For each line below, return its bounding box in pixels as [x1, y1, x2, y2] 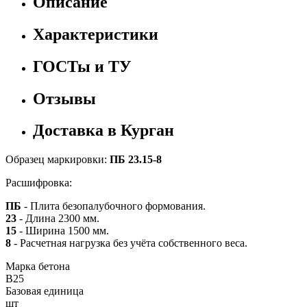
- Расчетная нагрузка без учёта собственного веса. [14, 237, 247, 249]
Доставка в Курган [33, 121, 174, 140]
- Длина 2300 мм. [19, 212, 99, 225]
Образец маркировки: [5, 153, 110, 166]
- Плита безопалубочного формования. [24, 200, 206, 212]
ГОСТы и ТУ [33, 57, 132, 75]
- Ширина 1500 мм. [19, 225, 109, 237]
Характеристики [33, 25, 158, 43]
